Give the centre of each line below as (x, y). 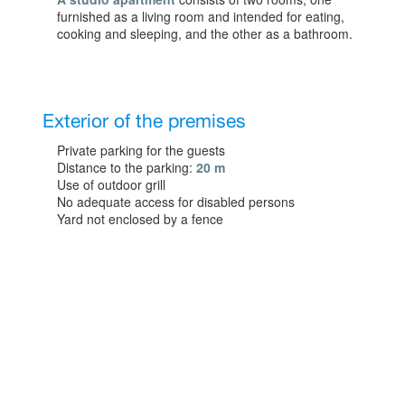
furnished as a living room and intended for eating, (201, 16)
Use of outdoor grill (112, 184)
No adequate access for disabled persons (176, 201)
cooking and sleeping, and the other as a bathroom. (205, 33)
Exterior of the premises (145, 122)
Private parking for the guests (141, 150)
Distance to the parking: (127, 167)
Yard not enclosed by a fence (141, 218)
